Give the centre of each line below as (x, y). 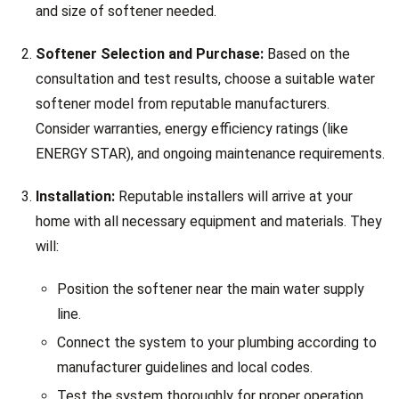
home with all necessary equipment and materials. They (209, 221)
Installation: (75, 196)
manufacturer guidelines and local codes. (185, 367)
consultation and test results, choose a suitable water (205, 79)
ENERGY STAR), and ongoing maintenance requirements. (210, 154)
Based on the (307, 54)
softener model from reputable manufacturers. (183, 104)
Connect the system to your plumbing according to (217, 342)
